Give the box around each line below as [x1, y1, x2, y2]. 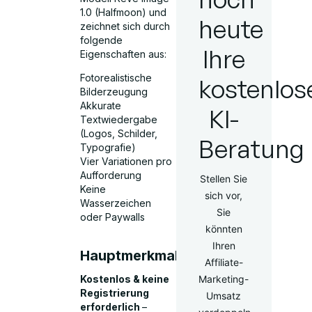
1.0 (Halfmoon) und [80, 6, 167, 18]
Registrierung [80, 286, 150, 299]
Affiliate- [204, 256, 243, 268]
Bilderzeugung [80, 86, 148, 98]
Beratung [198, 133, 304, 164]
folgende [80, 33, 123, 46]
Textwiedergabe [80, 114, 158, 126]
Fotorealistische [80, 72, 153, 84]
